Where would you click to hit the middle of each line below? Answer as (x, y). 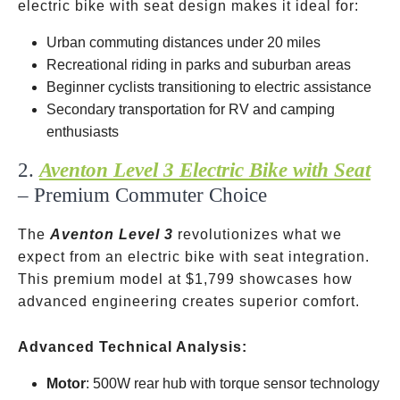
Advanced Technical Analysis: (133, 347)
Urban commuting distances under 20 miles (183, 42)
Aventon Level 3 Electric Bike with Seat (205, 170)
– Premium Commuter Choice (142, 195)
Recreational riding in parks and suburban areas (199, 65)
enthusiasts (83, 132)
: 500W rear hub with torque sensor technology (233, 383)
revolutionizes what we (258, 234)
